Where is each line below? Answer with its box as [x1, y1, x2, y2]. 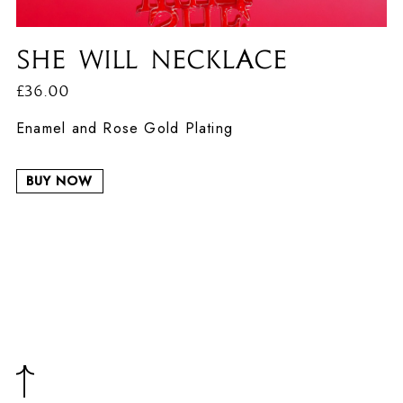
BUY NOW [26, 171, 94, 190]
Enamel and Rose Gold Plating [16, 117, 239, 139]
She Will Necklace [16, 41, 287, 76]
